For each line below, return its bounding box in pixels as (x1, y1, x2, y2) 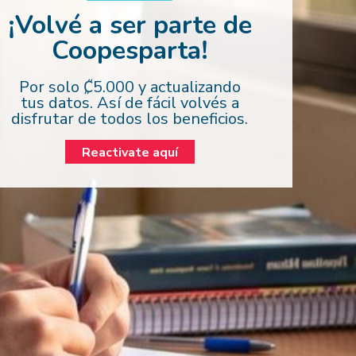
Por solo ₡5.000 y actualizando (18, 75, 241, 98)
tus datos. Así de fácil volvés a (20, 91, 239, 114)
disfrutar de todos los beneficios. (11, 107, 249, 130)
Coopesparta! (51, 33, 208, 68)
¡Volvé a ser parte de (7, 7, 252, 42)
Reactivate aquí (81, 143, 178, 161)
